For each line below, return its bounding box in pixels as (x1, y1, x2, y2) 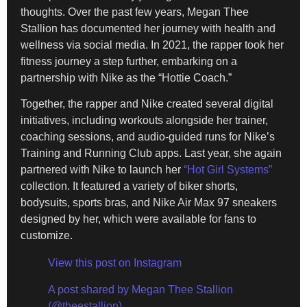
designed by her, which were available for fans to (21, 213, 256, 225)
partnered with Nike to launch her (21, 164, 184, 176)
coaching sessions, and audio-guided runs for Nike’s (21, 131, 275, 143)
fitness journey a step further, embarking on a (21, 55, 237, 67)
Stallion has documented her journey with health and (21, 22, 275, 34)
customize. (21, 230, 73, 242)
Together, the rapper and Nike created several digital (21, 98, 273, 110)
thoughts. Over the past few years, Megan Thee (21, 5, 249, 18)
